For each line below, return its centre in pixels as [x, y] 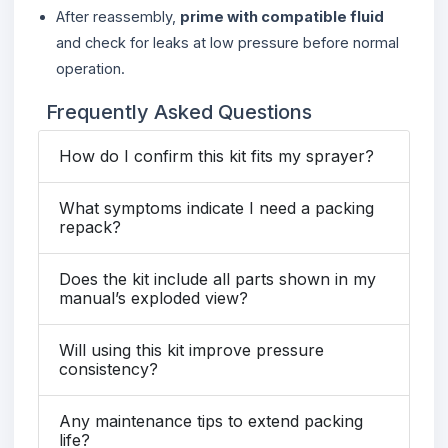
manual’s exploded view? [153, 297]
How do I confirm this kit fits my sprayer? [216, 155]
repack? [90, 226]
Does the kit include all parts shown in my [217, 278]
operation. [90, 68]
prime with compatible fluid [282, 16]
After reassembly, [118, 16]
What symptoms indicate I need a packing [216, 207]
